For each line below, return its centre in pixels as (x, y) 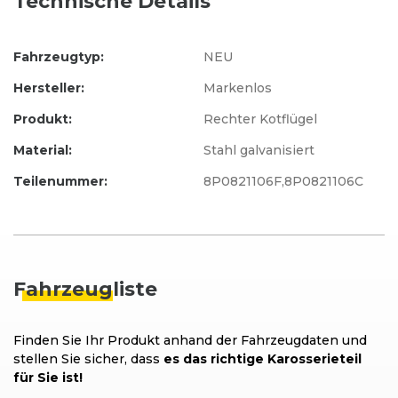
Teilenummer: (60, 182)
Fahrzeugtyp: (59, 57)
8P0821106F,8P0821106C (283, 182)
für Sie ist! (48, 378)
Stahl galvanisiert (259, 151)
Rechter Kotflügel (260, 119)
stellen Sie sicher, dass (88, 359)
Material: (43, 151)
